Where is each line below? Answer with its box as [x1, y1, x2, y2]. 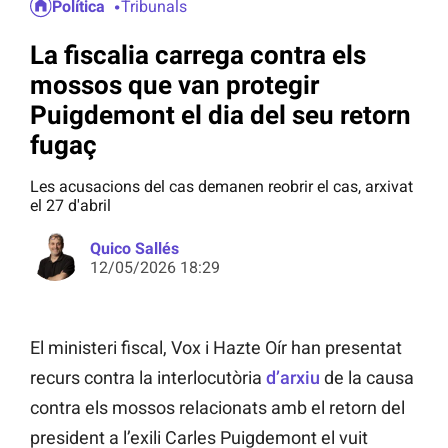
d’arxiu [266, 367, 320, 389]
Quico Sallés [90, 239, 179, 259]
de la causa [320, 367, 414, 389]
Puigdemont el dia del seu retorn [30, 99, 411, 130]
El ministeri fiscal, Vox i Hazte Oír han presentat [30, 337, 402, 359]
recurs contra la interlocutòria [30, 367, 266, 389]
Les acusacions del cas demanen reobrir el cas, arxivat [30, 177, 413, 197]
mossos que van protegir [30, 69, 319, 100]
